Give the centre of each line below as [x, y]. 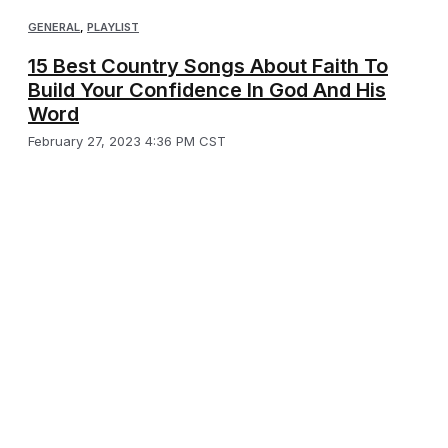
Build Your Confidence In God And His [207, 89]
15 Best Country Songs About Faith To [208, 65]
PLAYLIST [113, 26]
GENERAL [54, 26]
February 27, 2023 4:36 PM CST [127, 140]
